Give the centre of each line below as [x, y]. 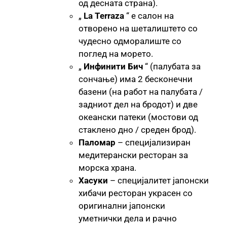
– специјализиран [153, 142]
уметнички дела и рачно [128, 218]
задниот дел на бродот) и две [138, 104]
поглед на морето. [116, 53]
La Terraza [104, 15]
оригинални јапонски [122, 205]
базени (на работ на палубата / [141, 91]
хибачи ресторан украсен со [136, 193]
